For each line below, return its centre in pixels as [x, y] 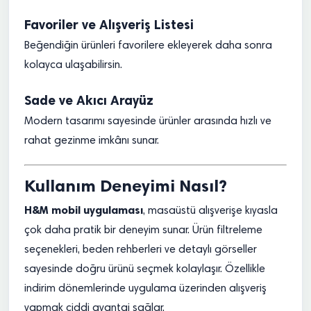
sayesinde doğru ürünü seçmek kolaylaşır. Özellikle [145, 269]
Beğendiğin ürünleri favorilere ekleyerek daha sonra [148, 46]
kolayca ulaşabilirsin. [73, 65]
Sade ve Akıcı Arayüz [89, 100]
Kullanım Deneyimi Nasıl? [126, 186]
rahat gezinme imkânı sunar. [92, 141]
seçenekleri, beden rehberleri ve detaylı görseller [141, 250]
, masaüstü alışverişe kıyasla [210, 211]
